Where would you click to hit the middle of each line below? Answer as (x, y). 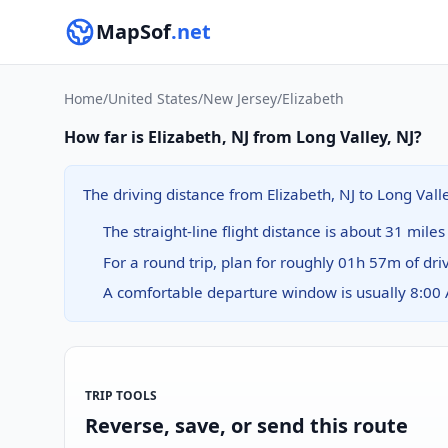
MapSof (133, 31)
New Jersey (240, 98)
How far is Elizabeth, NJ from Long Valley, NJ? (243, 137)
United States (153, 98)
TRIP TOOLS (121, 395)
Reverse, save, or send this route (246, 425)
